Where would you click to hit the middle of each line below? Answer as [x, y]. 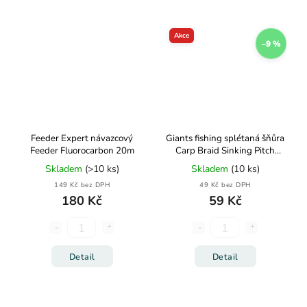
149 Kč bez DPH [82, 185]
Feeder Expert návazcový [82, 138]
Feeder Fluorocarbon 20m [82, 151]
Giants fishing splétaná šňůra [225, 138]
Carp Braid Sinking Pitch [225, 151]
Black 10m [225, 163]
